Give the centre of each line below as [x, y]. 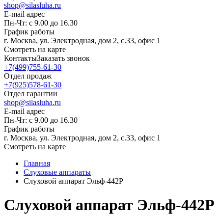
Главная [37, 163]
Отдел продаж [28, 76]
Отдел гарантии [31, 94]
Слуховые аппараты [57, 172]
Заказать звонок [63, 58]
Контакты [20, 58]
